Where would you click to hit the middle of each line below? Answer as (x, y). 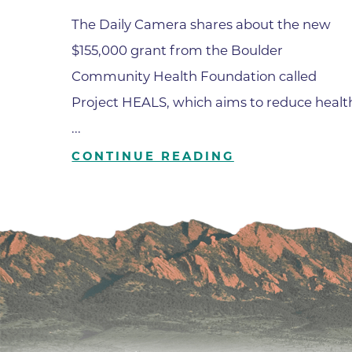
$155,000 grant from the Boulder (178, 50)
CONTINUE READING (153, 157)
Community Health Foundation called (194, 76)
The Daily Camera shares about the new (202, 24)
